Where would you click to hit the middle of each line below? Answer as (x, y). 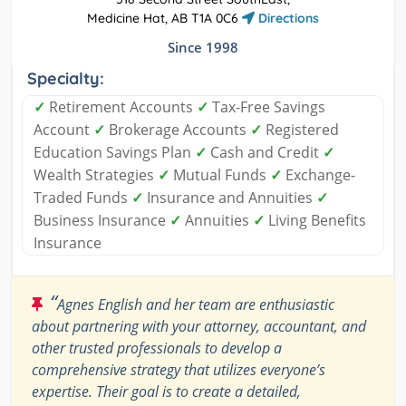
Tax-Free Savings (267, 106)
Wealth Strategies (96, 174)
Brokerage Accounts (178, 129)
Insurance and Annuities (230, 197)
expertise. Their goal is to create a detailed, (166, 391)
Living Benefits (315, 220)
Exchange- (319, 174)
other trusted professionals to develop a (157, 348)
